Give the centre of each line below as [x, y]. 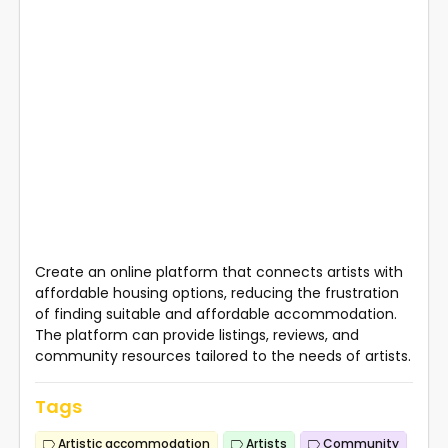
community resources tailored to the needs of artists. [223, 355]
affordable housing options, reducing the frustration [217, 292]
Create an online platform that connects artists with [219, 271]
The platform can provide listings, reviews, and [197, 334]
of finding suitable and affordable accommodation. [216, 313]
